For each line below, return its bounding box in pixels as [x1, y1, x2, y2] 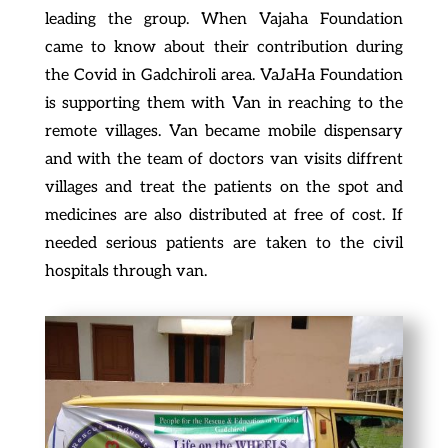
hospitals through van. [44, 262, 207, 281]
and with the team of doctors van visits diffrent [44, 150, 404, 169]
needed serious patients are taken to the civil [44, 234, 404, 253]
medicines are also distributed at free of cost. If [44, 206, 404, 225]
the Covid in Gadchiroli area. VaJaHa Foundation [44, 66, 404, 85]
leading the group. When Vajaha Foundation [44, 10, 404, 29]
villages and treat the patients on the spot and [44, 178, 404, 197]
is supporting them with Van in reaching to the [44, 94, 404, 113]
